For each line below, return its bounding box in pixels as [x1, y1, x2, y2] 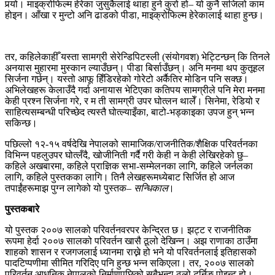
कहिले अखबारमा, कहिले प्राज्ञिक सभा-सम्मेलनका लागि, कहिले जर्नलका [5, 160, 253, 171]
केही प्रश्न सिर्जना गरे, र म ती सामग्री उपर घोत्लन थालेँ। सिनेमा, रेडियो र [5, 95, 260, 106]
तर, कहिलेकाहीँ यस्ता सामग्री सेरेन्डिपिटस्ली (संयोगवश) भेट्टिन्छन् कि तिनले [5, 51, 270, 62]
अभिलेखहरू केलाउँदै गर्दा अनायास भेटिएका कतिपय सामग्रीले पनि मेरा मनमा [5, 84, 265, 95]
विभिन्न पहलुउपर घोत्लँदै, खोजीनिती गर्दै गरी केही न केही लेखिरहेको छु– [5, 149, 248, 160]
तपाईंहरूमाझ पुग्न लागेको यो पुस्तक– [5, 182, 134, 193]
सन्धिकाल [134, 182, 168, 193]
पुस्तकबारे [5, 203, 39, 214]
